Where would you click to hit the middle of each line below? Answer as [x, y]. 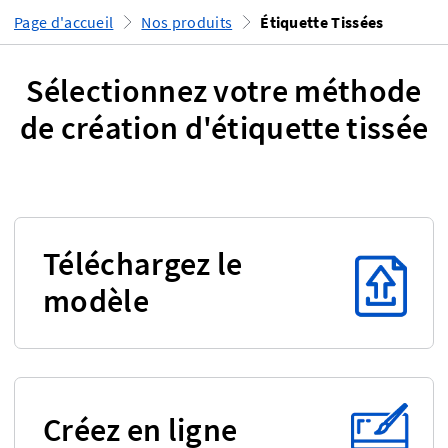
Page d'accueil [64, 22]
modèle [96, 301]
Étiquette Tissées [322, 22]
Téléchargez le [143, 264]
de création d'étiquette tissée [224, 128]
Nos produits [187, 22]
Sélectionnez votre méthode [224, 91]
